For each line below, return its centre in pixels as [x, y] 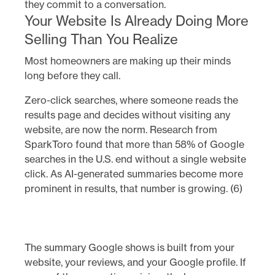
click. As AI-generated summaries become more [134, 173]
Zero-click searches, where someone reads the [131, 100]
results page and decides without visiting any [127, 114]
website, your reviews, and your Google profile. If [135, 262]
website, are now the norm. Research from [121, 129]
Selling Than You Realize [101, 39]
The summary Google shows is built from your [130, 247]
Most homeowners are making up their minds [128, 60]
